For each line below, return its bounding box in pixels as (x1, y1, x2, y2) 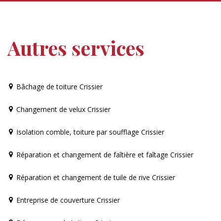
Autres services (7, 34, 145, 61)
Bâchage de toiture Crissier (16, 81, 103, 91)
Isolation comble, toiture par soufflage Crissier (16, 127, 164, 137)
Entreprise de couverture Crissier (16, 195, 120, 205)
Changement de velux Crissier (16, 104, 110, 114)
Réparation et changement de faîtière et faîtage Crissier (16, 149, 193, 159)
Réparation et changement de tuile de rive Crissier (16, 172, 175, 182)
